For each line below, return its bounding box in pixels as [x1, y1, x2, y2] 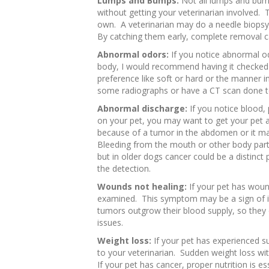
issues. [97, 217, 123, 228]
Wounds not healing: [97, 181, 189, 192]
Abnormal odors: [97, 49, 171, 60]
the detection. [97, 163, 151, 174]
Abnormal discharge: [97, 103, 187, 114]
